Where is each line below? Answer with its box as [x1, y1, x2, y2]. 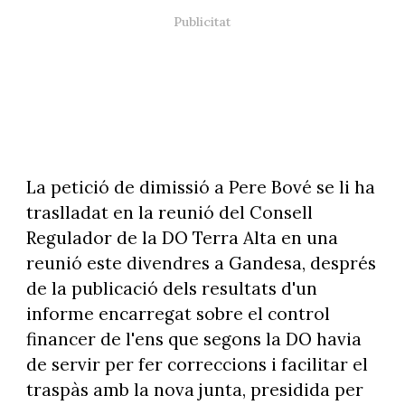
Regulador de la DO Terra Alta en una [25, 226, 338, 249]
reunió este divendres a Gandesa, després [25, 251, 376, 274]
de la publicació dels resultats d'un [25, 277, 317, 299]
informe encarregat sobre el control [25, 302, 330, 325]
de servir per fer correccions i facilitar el [25, 353, 368, 375]
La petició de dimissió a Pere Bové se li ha [25, 175, 375, 198]
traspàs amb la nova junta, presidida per [25, 378, 363, 400]
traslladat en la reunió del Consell [25, 201, 313, 223]
